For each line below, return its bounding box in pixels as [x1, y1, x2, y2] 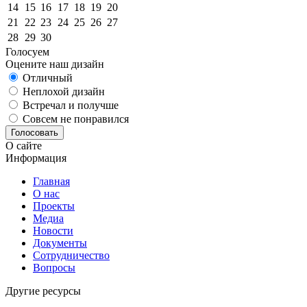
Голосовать [11, 127, 58, 138]
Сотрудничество [33, 249, 110, 262]
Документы [33, 237, 87, 249]
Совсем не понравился [20, 113, 129, 125]
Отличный [20, 72, 73, 84]
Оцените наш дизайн [5, 58, 104, 71]
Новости [33, 225, 73, 237]
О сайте [5, 140, 42, 152]
